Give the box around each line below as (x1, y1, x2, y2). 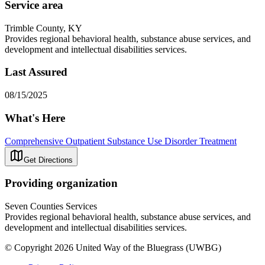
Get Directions (24, 155, 73, 164)
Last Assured (5, 66, 67, 79)
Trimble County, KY (5, 22, 82, 33)
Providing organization (5, 177, 118, 190)
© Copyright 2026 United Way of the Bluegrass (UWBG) (5, 242, 221, 253)
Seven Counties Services (5, 201, 97, 211)
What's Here (5, 111, 65, 124)
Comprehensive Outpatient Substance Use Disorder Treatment (5, 135, 237, 146)
